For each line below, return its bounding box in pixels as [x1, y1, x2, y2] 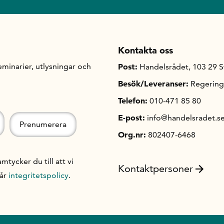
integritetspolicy [8, 170, 68, 180]
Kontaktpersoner [118, 162, 193, 174]
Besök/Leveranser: [118, 78, 188, 88]
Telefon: [118, 95, 147, 105]
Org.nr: [118, 129, 146, 139]
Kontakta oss [118, 44, 173, 56]
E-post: [118, 112, 145, 122]
